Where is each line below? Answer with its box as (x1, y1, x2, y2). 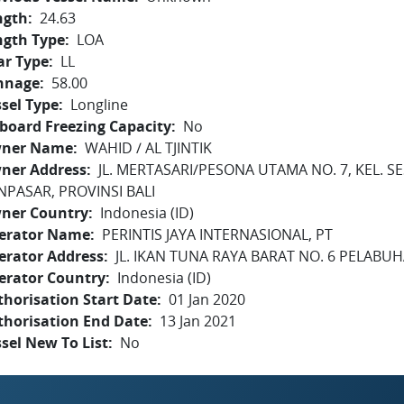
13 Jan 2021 (160, 311, 236, 331)
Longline (70, 95, 128, 115)
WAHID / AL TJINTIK (85, 138, 212, 158)
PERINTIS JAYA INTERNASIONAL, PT (102, 225, 333, 244)
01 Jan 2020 (169, 289, 245, 309)
